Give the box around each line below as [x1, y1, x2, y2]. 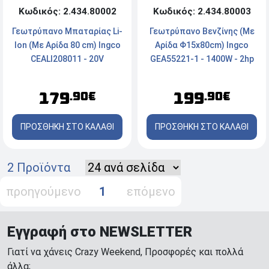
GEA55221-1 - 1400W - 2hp [150, 53, 254, 64]
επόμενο [109, 184, 175, 199]
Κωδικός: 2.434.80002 [18, 6, 116, 17]
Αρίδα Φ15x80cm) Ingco [155, 40, 249, 50]
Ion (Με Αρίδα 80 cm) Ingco [14, 40, 121, 50]
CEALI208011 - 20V [31, 54, 104, 64]
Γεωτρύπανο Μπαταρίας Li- [12, 26, 122, 37]
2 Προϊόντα [7, 160, 82, 175]
